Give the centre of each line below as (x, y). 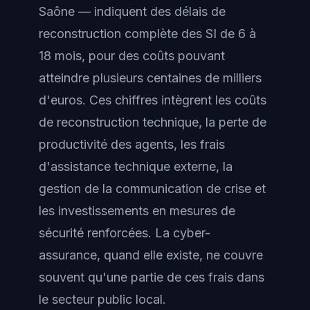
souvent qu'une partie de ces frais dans (152, 277)
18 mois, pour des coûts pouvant (132, 56)
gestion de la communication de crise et (152, 189)
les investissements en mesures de (137, 211)
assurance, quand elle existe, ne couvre (151, 255)
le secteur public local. (102, 299)
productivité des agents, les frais (132, 144)
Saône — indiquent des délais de (132, 11)
